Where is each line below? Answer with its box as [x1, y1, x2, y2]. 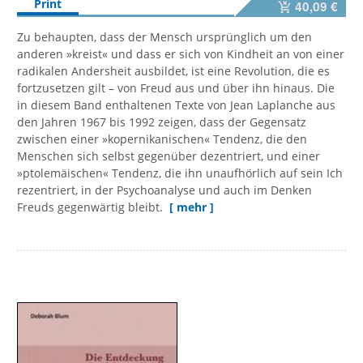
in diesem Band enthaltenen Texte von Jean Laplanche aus [17, 97, 335, 113]
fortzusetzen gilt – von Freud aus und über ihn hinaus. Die [17, 80, 335, 96]
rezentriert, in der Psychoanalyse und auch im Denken [17, 182, 312, 199]
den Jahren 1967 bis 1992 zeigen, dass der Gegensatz [17, 114, 306, 130]
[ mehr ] [169, 199, 214, 216]
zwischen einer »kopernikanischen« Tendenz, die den [17, 131, 307, 147]
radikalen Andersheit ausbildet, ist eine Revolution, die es [17, 63, 330, 79]
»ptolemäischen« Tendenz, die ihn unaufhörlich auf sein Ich [17, 165, 343, 181]
